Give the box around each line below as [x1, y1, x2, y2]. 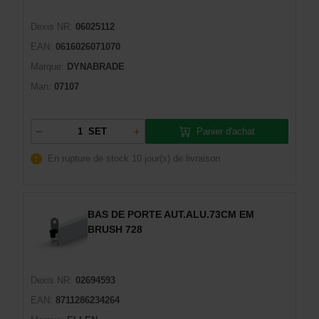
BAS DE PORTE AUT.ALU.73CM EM [88, 209, 254, 220]
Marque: [31, 61, 64, 72]
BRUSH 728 [88, 224, 142, 235]
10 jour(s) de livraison [132, 153, 220, 164]
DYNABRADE [67, 61, 125, 72]
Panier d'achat [196, 125, 255, 137]
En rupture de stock [48, 153, 129, 164]
